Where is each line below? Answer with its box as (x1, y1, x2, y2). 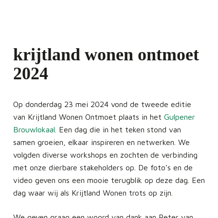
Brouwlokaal (13, 125, 55, 134)
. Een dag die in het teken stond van (54, 125, 181, 134)
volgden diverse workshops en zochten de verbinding (13, 150, 198, 159)
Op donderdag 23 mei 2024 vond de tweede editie (13, 99, 191, 109)
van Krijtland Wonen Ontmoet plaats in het (13, 112, 164, 121)
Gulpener (163, 112, 195, 121)
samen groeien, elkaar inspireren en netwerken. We (13, 137, 190, 146)
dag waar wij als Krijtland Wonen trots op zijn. (13, 188, 173, 197)
